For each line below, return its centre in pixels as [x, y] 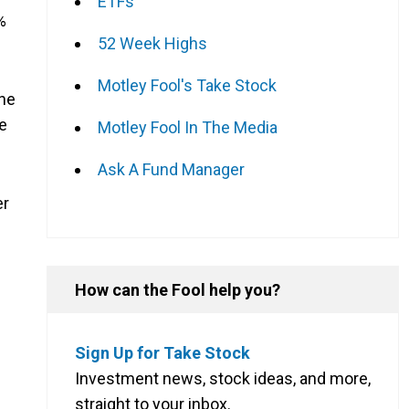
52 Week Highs [152, 43]
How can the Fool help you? [178, 289]
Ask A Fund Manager [171, 169]
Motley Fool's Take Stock [187, 85]
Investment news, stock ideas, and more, [223, 378]
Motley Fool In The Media [188, 127]
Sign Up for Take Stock [163, 352]
